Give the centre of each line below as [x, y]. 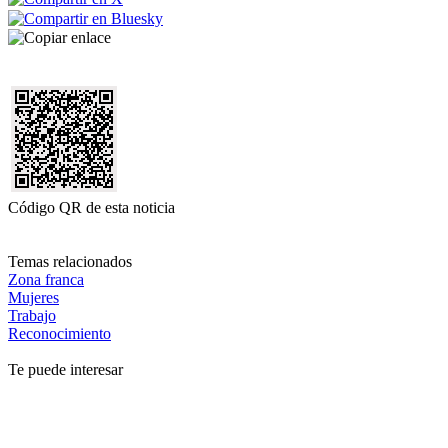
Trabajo [32, 315]
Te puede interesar [65, 369]
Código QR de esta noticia [91, 207]
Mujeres [33, 297]
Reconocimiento [59, 333]
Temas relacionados [70, 261]
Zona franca [46, 279]
